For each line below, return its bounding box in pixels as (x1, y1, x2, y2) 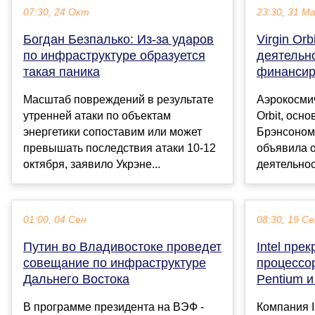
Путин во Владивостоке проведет (23, 240, 221, 255)
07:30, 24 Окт (23, 7, 89, 18)
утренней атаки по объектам (23, 110, 171, 122)
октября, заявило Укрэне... (23, 158, 160, 171)
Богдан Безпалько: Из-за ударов (23, 32, 214, 47)
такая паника (23, 65, 100, 79)
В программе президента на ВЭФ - (23, 301, 204, 314)
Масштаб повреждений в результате (23, 94, 214, 106)
